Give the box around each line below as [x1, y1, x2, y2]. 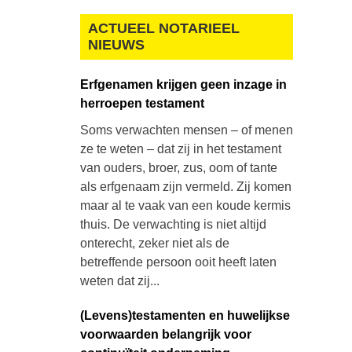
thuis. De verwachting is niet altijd [79, 218, 266, 231]
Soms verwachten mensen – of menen [79, 123, 293, 137]
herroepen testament [79, 97, 204, 110]
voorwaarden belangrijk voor [79, 328, 251, 341]
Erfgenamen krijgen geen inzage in [79, 78, 287, 91]
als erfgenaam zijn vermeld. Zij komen [79, 180, 291, 193]
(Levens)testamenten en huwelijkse [79, 309, 290, 322]
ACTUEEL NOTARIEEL [87, 20, 240, 36]
